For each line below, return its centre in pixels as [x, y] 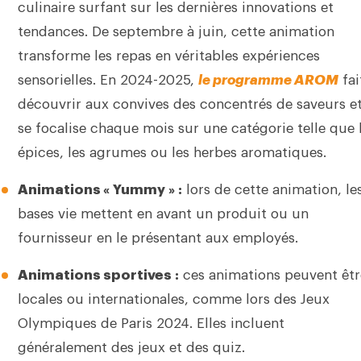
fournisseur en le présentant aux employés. [158, 238]
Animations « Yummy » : [100, 190]
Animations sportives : [98, 275]
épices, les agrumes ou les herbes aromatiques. [172, 153]
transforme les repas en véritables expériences [168, 56]
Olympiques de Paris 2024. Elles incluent [151, 324]
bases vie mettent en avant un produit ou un [163, 214]
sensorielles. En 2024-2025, [108, 80]
